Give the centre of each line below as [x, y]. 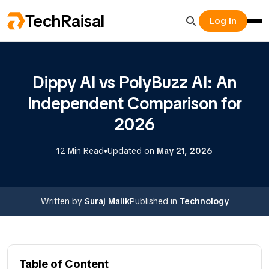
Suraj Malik [107, 201]
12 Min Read [80, 150]
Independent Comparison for [134, 103]
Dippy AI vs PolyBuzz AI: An [134, 82]
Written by [62, 201]
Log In [223, 21]
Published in [154, 201]
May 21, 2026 [185, 150]
